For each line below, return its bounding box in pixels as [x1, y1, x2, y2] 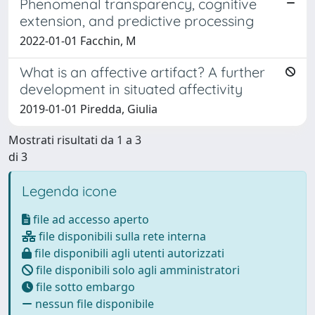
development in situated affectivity [20, 79, 243, 98]
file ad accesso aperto [30, 211, 149, 227]
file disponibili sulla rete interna [36, 228, 206, 244]
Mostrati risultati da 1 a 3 [8, 131, 141, 148]
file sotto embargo [33, 278, 135, 295]
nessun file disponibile [32, 295, 154, 311]
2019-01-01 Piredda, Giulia [20, 101, 157, 117]
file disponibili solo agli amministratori [33, 262, 240, 278]
